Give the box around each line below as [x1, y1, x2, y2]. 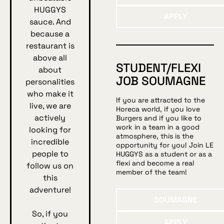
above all [33, 52, 67, 63]
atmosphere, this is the [115, 131, 193, 141]
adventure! [29, 184, 71, 195]
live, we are [29, 100, 71, 111]
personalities [25, 76, 75, 87]
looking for [29, 124, 71, 135]
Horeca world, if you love [115, 104, 200, 114]
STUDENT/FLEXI [115, 60, 201, 76]
